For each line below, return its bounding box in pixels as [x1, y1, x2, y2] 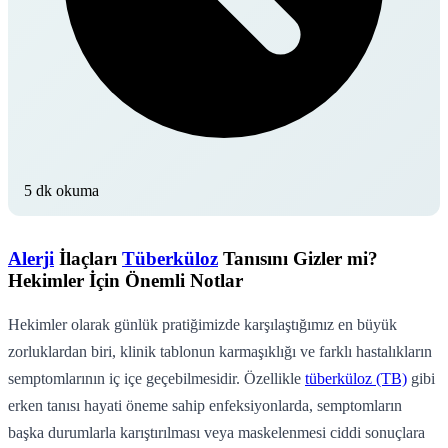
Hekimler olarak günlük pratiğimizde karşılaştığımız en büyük [8, 315, 397, 333]
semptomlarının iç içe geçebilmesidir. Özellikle [8, 369, 305, 387]
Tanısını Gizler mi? [218, 247, 378, 269]
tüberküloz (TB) [305, 369, 407, 387]
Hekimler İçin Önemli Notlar [8, 269, 243, 291]
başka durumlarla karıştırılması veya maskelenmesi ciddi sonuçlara [8, 423, 425, 441]
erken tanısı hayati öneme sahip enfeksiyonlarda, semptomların [8, 396, 402, 414]
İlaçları [54, 247, 122, 269]
